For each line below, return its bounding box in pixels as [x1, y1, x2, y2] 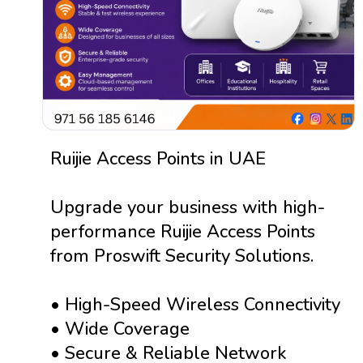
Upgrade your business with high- [50, 195, 325, 220]
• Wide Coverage [50, 317, 190, 341]
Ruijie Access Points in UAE [50, 147, 266, 171]
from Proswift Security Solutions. [50, 244, 314, 268]
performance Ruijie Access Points [50, 220, 315, 244]
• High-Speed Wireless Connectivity [50, 293, 340, 317]
